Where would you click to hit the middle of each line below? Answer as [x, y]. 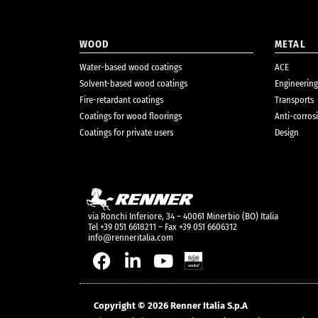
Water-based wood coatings [131, 67]
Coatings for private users [126, 132]
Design [287, 132]
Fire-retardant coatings [121, 99]
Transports [294, 99]
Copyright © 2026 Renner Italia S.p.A [171, 306]
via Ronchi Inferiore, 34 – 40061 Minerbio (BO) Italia [183, 216]
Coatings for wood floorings [131, 116]
